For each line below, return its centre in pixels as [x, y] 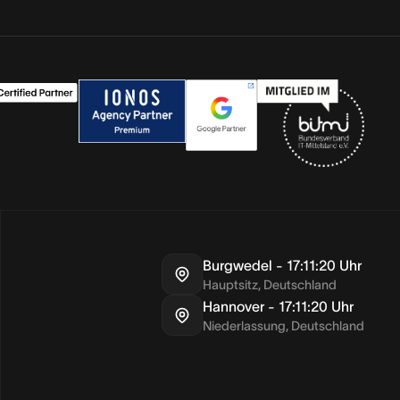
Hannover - [241, 306]
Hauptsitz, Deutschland [270, 284]
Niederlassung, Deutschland [283, 325]
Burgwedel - [245, 265]
